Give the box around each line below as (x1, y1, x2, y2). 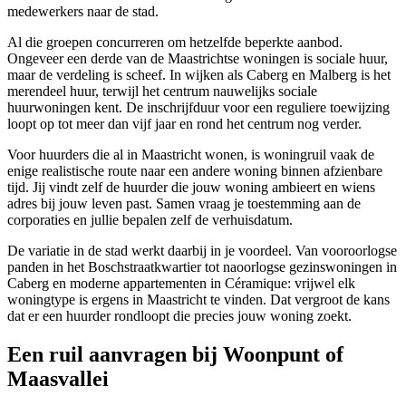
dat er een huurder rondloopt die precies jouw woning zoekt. (7, 307, 352, 324)
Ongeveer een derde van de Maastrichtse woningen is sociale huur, (7, 50, 388, 66)
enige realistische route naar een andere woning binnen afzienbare (7, 162, 382, 179)
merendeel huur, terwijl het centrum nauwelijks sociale (7, 82, 317, 99)
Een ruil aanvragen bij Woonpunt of (7, 342, 343, 366)
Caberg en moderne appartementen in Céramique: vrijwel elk (7, 275, 355, 291)
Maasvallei (7, 366, 109, 391)
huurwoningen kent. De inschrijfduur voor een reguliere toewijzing (7, 99, 390, 115)
